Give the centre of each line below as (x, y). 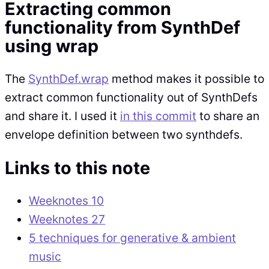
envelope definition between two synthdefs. (124, 135)
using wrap (52, 46)
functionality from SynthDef (122, 28)
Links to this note (77, 168)
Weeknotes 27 (67, 219)
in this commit (158, 116)
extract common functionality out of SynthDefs (131, 98)
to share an (228, 116)
